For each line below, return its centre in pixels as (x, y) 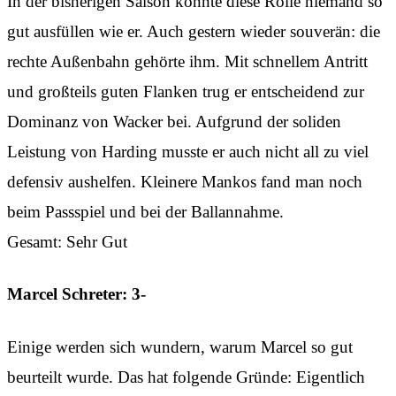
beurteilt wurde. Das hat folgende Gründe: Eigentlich (186, 377)
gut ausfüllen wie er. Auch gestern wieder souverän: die (194, 31)
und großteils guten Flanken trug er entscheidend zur (186, 91)
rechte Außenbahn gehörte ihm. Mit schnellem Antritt (187, 61)
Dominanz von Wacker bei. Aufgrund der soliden (174, 121)
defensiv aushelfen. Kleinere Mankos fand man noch (185, 181)
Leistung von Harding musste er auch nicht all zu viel (188, 151)
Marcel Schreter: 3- (76, 294)
